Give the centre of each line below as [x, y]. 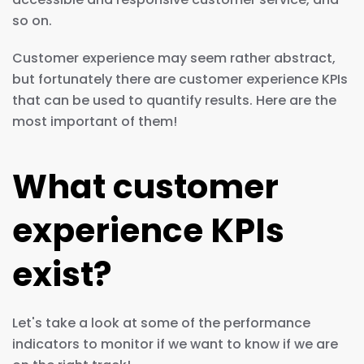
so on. [32, 20]
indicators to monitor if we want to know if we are [175, 344]
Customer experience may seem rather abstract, [174, 58]
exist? [62, 274]
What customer [145, 186]
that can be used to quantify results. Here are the [174, 100]
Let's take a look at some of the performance [161, 323]
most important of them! [95, 121]
